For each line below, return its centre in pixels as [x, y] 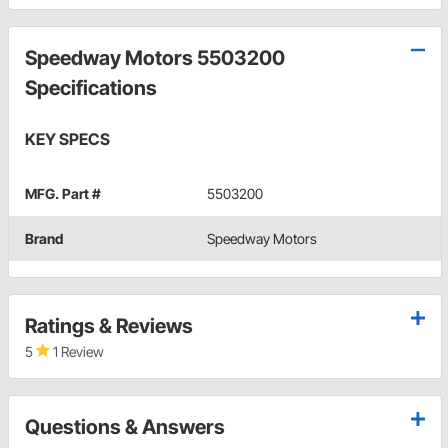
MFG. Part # [63, 194]
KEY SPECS [67, 139]
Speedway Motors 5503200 [155, 58]
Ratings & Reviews [109, 326]
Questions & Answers [125, 427]
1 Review [77, 352]
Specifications [91, 88]
